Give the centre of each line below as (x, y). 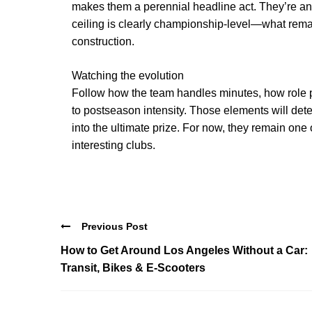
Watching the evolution (128, 75)
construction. (103, 41)
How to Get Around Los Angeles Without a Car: (184, 251)
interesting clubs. (114, 145)
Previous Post (115, 226)
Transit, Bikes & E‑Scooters (133, 268)
